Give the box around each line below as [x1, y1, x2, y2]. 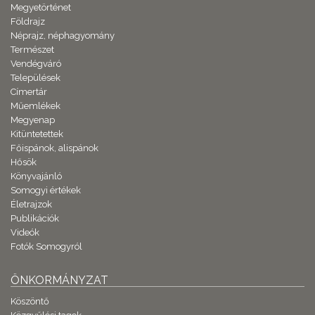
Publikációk [11, 213, 59, 224]
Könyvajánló [11, 171, 62, 181]
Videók [11, 227, 39, 238]
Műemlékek [11, 101, 60, 111]
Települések [11, 72, 60, 83]
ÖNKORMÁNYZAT [11, 274, 108, 287]
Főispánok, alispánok [11, 143, 98, 153]
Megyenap [11, 115, 55, 125]
